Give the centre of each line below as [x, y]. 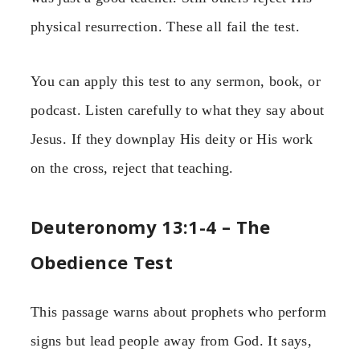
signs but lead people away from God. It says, [172, 340]
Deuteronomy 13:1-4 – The [151, 226]
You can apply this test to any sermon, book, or [176, 82]
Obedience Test [102, 262]
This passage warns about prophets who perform [179, 311]
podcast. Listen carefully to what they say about [178, 110]
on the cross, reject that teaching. [132, 168]
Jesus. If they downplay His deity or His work [172, 139]
